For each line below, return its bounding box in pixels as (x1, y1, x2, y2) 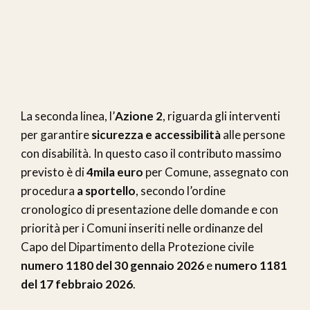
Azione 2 (115, 108, 163, 123)
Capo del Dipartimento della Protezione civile (21, 239, 254, 254)
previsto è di (21, 164, 86, 179)
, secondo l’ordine (136, 183, 226, 198)
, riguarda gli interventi (163, 108, 280, 123)
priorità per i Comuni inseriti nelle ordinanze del (21, 220, 263, 235)
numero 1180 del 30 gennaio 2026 (21, 257, 204, 273)
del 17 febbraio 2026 (21, 276, 133, 291)
